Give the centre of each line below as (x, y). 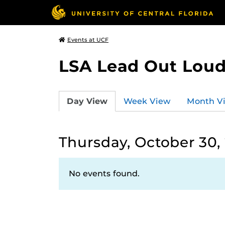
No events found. (104, 174)
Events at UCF (88, 40)
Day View (87, 101)
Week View (147, 101)
